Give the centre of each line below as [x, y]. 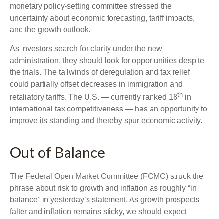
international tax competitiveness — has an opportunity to [109, 109]
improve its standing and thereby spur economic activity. [106, 121]
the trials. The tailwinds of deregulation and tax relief [100, 72]
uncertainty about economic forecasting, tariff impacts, [102, 18]
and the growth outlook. [50, 30]
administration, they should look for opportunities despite [107, 60]
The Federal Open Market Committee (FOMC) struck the [107, 176]
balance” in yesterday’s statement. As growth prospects [105, 200]
